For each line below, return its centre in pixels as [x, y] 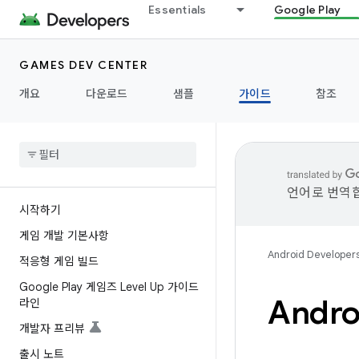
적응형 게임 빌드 [59, 261]
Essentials [177, 10]
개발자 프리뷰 [52, 329]
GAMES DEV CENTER [83, 65]
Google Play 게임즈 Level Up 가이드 [109, 287]
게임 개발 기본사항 [64, 236]
